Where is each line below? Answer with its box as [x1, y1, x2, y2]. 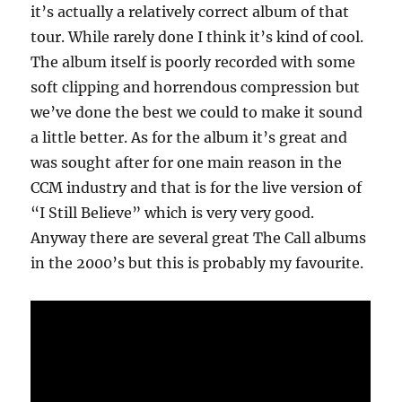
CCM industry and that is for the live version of [31, 178, 363, 197]
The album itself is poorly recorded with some [31, 52, 356, 71]
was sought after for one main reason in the [31, 153, 343, 171]
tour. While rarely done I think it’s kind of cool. [31, 27, 364, 46]
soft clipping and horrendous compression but [31, 77, 361, 96]
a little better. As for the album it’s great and [31, 127, 348, 146]
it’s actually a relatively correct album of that [31, 2, 350, 21]
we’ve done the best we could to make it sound [31, 102, 363, 121]
